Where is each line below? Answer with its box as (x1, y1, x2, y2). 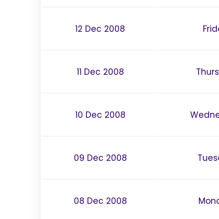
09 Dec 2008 (73, 152, 127, 164)
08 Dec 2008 (73, 195, 127, 207)
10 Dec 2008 (75, 109, 126, 121)
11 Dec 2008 (76, 66, 124, 78)
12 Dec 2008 (75, 22, 125, 35)
